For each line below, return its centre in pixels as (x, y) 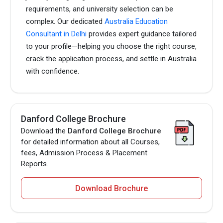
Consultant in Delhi (56, 34)
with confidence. (53, 71)
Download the (45, 131)
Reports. (35, 164)
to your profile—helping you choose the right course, (111, 46)
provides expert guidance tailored (142, 34)
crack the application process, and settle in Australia (111, 58)
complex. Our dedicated (65, 21)
